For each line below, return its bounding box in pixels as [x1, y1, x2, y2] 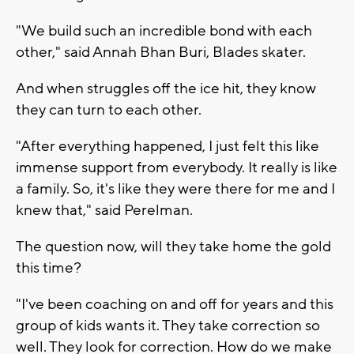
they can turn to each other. [16, 100, 201, 119]
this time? [16, 258, 81, 277]
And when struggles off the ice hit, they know [16, 78, 316, 98]
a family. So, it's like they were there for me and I [16, 179, 335, 198]
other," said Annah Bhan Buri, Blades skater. [16, 42, 306, 62]
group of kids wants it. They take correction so [16, 315, 320, 335]
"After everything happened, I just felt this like [16, 136, 319, 156]
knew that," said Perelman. [16, 200, 193, 220]
